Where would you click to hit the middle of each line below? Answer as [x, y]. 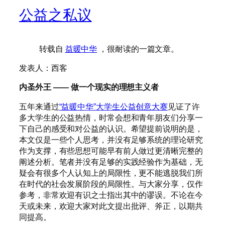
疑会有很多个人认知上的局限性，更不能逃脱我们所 [111, 173]
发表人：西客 [43, 68]
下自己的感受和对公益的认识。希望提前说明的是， [111, 128]
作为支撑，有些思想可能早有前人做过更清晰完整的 [111, 150]
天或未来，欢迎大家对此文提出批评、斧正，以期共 [111, 206]
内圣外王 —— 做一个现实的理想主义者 [89, 87]
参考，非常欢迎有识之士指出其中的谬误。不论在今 [111, 195]
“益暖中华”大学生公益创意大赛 [113, 106]
